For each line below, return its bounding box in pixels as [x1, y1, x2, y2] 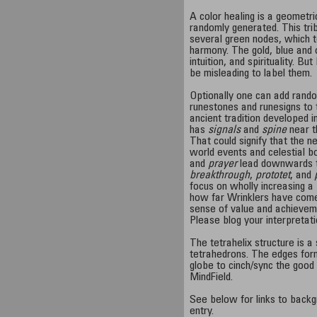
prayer [208, 158, 238, 170]
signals [208, 125, 241, 136]
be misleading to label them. [190, 68, 313, 79]
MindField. [190, 272, 234, 283]
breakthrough [190, 170, 250, 181]
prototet [255, 170, 291, 181]
